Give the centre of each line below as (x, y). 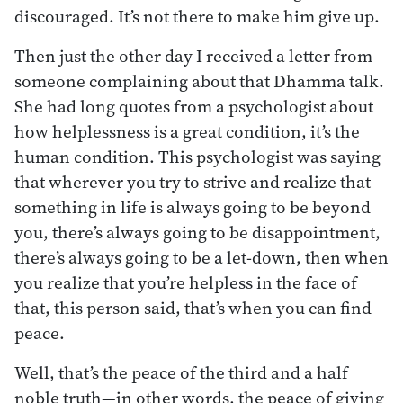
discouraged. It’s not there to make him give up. (197, 16)
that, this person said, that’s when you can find (193, 307)
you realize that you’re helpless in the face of (186, 282)
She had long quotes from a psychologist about (194, 106)
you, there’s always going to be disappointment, (197, 232)
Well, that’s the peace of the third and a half (181, 372)
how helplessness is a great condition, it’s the (187, 131)
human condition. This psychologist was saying (197, 156)
